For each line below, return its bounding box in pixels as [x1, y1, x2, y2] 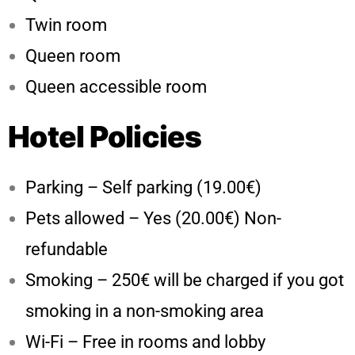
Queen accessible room [25, 76, 207, 97]
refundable [25, 239, 108, 259]
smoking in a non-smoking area [25, 300, 264, 321]
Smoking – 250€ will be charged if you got [25, 269, 344, 290]
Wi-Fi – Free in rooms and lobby [25, 331, 265, 352]
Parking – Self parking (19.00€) [25, 177, 261, 197]
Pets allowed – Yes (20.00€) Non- [25, 208, 281, 228]
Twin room [25, 14, 107, 35]
